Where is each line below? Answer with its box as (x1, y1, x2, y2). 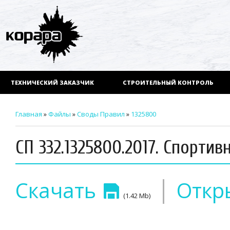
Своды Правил (77, 109, 125, 119)
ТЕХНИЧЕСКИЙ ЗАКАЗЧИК (11, 79, 94, 87)
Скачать (15, 176, 101, 205)
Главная (15, 109, 42, 119)
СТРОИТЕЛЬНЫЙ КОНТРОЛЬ (122, 79, 214, 87)
